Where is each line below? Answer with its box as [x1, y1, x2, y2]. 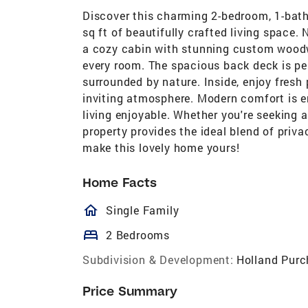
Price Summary [82, 283, 178, 299]
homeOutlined [82, 201, 226, 219]
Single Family [106, 202, 179, 217]
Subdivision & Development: [82, 252, 234, 267]
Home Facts [82, 174, 157, 190]
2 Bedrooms [106, 227, 170, 242]
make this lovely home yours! [82, 140, 240, 155]
